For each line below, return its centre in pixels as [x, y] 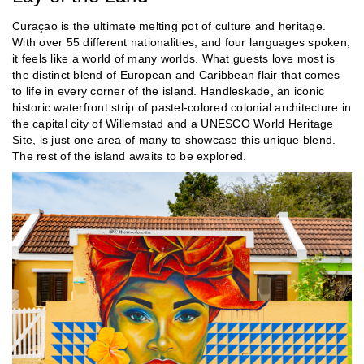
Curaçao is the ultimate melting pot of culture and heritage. [169, 26]
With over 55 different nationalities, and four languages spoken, [181, 42]
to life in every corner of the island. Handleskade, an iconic [169, 91]
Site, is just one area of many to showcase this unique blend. [174, 139]
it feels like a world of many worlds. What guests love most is [174, 58]
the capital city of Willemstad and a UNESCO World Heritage [173, 123]
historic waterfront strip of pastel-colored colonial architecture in [182, 107]
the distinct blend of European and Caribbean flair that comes [176, 74]
